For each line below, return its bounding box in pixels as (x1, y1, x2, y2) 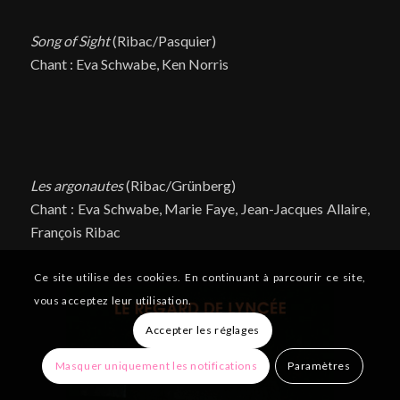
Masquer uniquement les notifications (54, 359, 258, 373)
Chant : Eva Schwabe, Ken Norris (29, 55, 229, 73)
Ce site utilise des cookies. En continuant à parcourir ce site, (34, 270, 366, 284)
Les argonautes (29, 177, 126, 195)
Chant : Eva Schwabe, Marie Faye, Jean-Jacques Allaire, (29, 200, 371, 218)
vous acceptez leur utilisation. (34, 293, 192, 307)
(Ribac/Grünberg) (125, 177, 236, 195)
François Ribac (29, 223, 121, 241)
